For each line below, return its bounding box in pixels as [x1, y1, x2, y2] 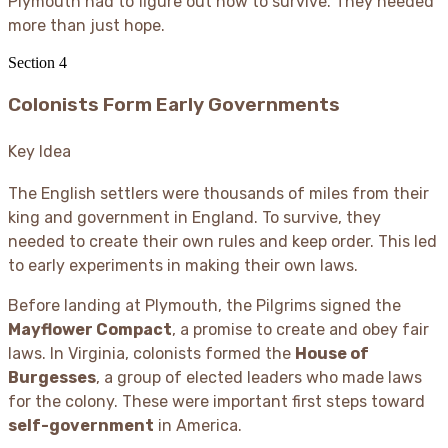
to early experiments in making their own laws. [8, 256, 358, 276]
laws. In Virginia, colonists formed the [8, 344, 295, 364]
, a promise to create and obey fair [172, 320, 429, 340]
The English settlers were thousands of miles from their [8, 184, 429, 204]
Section [8, 53, 59, 71]
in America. [154, 416, 242, 436]
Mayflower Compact [8, 320, 172, 340]
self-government [8, 416, 154, 436]
